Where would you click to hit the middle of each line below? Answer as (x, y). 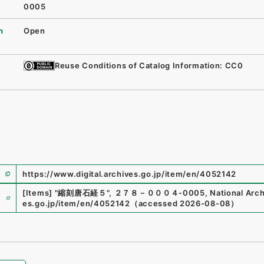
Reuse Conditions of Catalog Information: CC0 (149, 66)
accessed (158, 204)
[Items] (37, 193)
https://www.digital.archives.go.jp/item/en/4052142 (130, 174)
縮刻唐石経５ (82, 193)
